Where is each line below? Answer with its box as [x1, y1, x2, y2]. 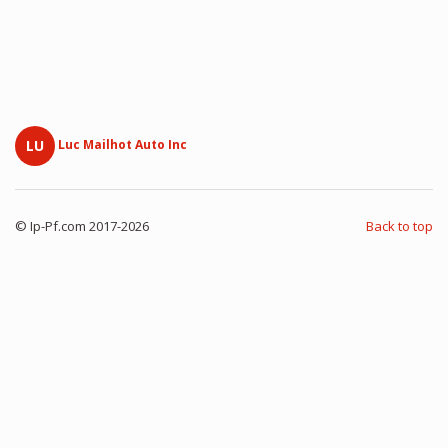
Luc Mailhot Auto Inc [58, 136, 187, 154]
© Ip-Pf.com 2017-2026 [15, 217, 149, 235]
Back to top [366, 217, 433, 235]
